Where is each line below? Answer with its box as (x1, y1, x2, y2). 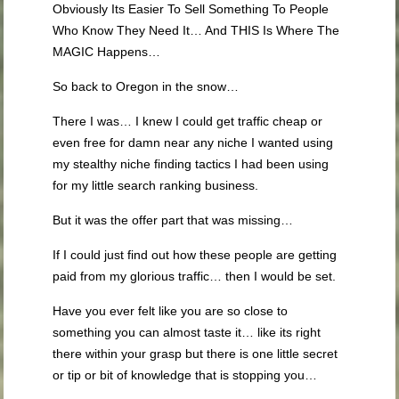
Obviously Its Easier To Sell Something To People (53, 2, 330, 16)
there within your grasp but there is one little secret (53, 346, 338, 361)
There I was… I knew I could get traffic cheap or (53, 114, 323, 128)
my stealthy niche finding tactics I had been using (53, 157, 330, 171)
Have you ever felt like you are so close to (53, 304, 289, 318)
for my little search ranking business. (53, 178, 259, 192)
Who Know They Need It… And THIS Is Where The (53, 23, 340, 37)
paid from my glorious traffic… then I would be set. (53, 269, 337, 283)
